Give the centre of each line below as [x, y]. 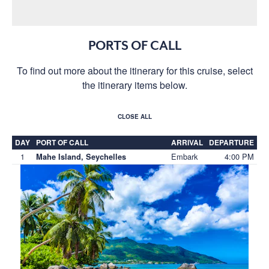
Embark [184, 156]
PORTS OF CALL [134, 45]
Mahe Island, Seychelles [81, 156]
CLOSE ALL [134, 116]
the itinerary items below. [134, 85]
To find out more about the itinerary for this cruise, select [134, 70]
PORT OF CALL [62, 142]
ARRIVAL [187, 142]
